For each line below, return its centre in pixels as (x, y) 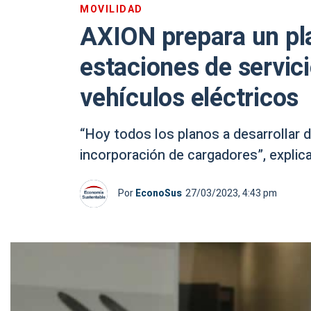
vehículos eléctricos (189, 98)
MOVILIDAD (111, 9)
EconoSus (159, 193)
